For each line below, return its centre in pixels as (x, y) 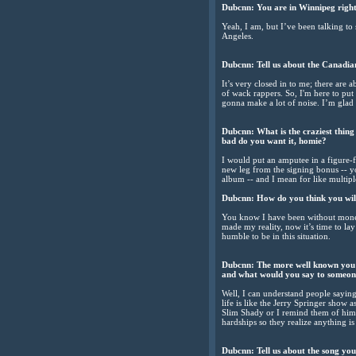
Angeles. (238, 35)
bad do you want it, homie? (274, 140)
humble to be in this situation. (276, 236)
